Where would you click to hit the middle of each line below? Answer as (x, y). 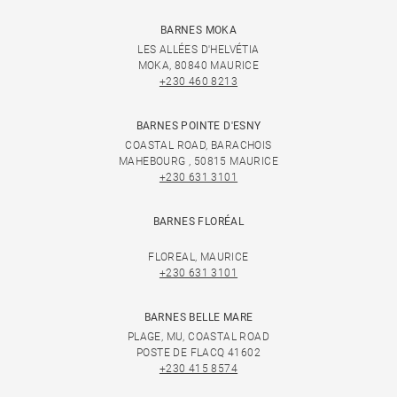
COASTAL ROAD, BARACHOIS (198, 145)
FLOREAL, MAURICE (198, 257)
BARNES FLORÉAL (198, 222)
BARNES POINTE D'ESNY (198, 126)
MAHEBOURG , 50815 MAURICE (198, 161)
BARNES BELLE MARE (198, 317)
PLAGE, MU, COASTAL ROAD (198, 337)
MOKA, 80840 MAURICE (198, 66)
